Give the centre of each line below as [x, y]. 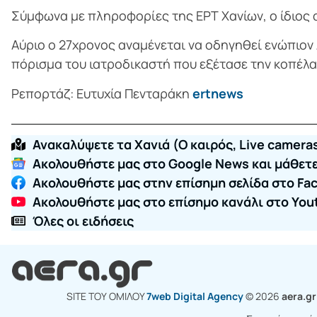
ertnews [217, 93]
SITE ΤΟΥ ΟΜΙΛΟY [106, 296]
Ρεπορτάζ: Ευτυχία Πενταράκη [100, 93]
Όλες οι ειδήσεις [83, 220]
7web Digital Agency [195, 296]
